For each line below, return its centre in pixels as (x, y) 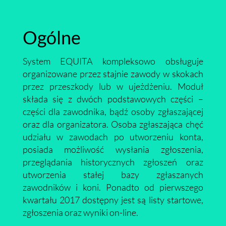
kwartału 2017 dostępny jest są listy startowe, (113, 200)
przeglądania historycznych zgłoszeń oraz (113, 162)
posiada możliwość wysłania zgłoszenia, (113, 149)
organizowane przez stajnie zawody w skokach (113, 74)
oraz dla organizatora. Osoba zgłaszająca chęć (113, 124)
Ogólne (51, 37)
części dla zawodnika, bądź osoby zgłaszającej (113, 111)
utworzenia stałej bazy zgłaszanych (113, 175)
